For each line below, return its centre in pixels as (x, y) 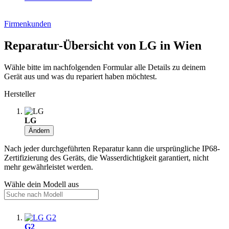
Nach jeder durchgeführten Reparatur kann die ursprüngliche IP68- (112, 148)
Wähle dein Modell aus (41, 184)
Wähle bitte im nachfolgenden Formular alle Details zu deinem (105, 67)
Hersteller (20, 94)
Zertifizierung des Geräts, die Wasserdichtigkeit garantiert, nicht (106, 157)
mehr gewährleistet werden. (49, 167)
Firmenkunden (28, 24)
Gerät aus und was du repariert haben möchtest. (81, 76)
